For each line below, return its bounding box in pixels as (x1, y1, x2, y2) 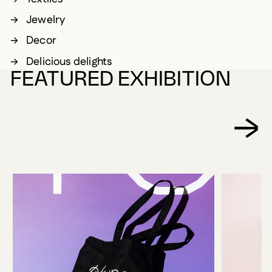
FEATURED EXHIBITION (10, 69, 231, 90)
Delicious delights (26, 53, 115, 70)
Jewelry (26, 12, 66, 29)
